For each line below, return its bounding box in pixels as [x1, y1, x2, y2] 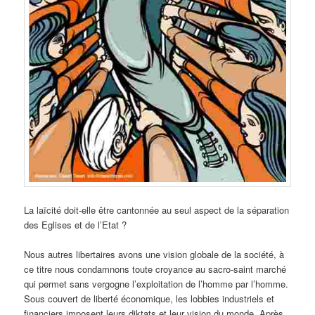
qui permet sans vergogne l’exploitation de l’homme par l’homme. [24, 276, 289, 290]
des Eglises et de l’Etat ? [24, 217, 127, 231]
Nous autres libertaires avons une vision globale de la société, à [24, 247, 285, 261]
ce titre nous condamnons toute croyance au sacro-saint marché [24, 262, 287, 276]
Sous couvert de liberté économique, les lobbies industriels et [24, 291, 275, 305]
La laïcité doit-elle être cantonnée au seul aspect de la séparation [24, 202, 290, 217]
